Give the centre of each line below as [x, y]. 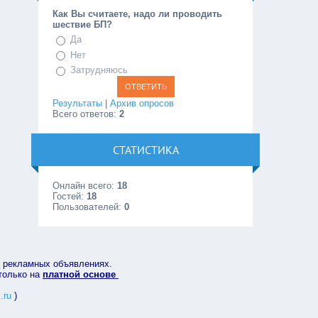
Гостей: [70, 196]
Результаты [78, 103]
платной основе [81, 274]
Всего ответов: [86, 114]
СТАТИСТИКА [146, 149]
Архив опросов [142, 103]
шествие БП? [83, 24]
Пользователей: [89, 207]
